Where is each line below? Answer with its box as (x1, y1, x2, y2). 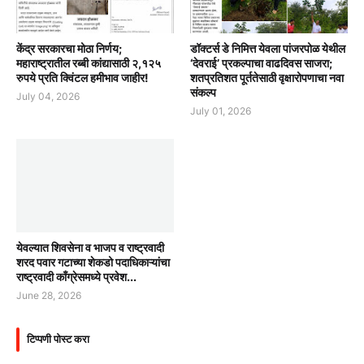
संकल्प (190, 84, 216, 99)
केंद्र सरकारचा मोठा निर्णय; (16, 41, 122, 55)
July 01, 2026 (190, 104, 251, 117)
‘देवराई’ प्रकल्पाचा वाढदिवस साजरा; (190, 55, 332, 70)
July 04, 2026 (16, 89, 80, 102)
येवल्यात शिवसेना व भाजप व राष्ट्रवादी (16, 240, 164, 254)
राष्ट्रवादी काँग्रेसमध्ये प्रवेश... (16, 269, 136, 284)
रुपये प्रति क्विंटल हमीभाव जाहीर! (16, 70, 149, 84)
